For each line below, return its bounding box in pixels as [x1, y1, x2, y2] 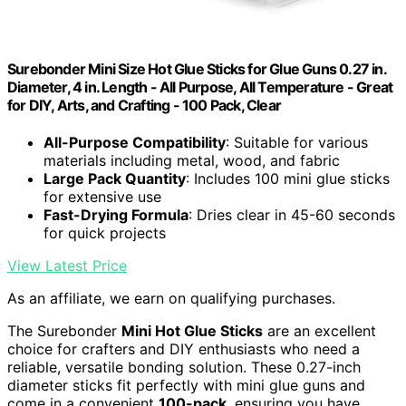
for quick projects [43, 224, 166, 243]
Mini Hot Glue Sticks [121, 322, 263, 341]
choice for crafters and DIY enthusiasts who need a [7, 340, 360, 359]
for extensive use [43, 188, 161, 207]
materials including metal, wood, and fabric [43, 151, 340, 170]
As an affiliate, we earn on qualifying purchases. [7, 289, 335, 308]
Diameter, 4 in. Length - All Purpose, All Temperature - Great [7, 78, 393, 97]
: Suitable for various [226, 133, 368, 152]
